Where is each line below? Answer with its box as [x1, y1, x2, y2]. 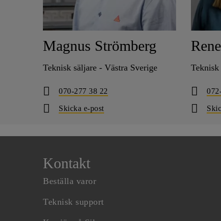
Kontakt [43, 154, 90, 172]
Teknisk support [43, 196, 104, 207]
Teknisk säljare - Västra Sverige [43, 62, 157, 73]
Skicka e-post [59, 104, 104, 112]
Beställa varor [43, 176, 96, 186]
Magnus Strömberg [43, 37, 156, 54]
